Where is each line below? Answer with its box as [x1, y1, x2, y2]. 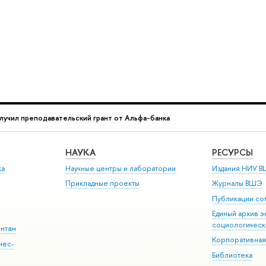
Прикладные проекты [65, 178, 140, 189]
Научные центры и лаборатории [65, 163, 176, 173]
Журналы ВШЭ [212, 178, 263, 189]
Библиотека [212, 249, 253, 260]
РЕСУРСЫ [212, 145, 254, 159]
